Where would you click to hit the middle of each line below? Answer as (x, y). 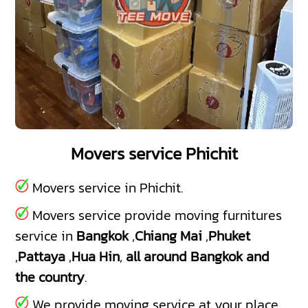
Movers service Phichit (154, 153)
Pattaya (42, 256)
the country (50, 277)
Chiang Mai (169, 235)
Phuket (230, 235)
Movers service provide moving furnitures (156, 215)
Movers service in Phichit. (106, 187)
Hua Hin (96, 256)
